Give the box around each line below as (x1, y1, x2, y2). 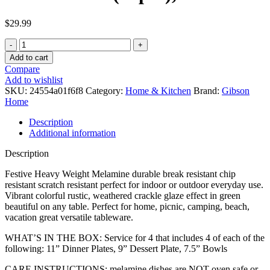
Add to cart (10, 52, 48, 62)
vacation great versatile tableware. (5, 212, 133, 222)
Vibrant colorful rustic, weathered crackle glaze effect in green (5, 190, 240, 201)
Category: (86, 85, 123, 96)
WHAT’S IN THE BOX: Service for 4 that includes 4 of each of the (5, 232, 265, 243)
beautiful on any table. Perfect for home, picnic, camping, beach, (5, 201, 250, 212)
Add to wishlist (5, 74, 63, 85)
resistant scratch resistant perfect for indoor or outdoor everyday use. (5, 179, 263, 190)
